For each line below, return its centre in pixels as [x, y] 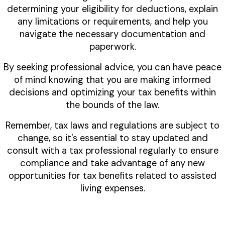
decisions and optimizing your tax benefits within [113, 93]
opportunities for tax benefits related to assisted [113, 176]
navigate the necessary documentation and [113, 34]
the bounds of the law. [113, 105]
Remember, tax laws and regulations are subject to [113, 126]
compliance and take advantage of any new [113, 163]
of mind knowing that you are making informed [113, 80]
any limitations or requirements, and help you [113, 22]
